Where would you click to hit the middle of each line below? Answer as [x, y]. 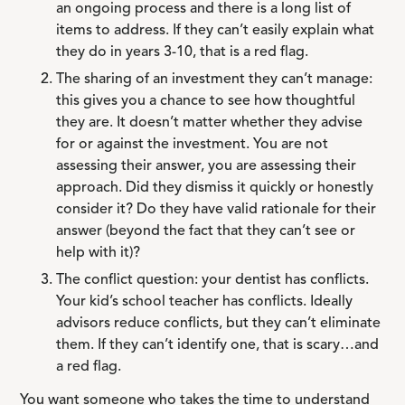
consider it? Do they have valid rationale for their [217, 210]
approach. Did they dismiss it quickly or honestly [215, 188]
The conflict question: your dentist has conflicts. [213, 280]
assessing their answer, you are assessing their [207, 166]
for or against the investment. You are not [193, 145]
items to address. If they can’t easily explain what [216, 31]
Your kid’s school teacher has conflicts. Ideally [205, 302]
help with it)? [99, 253]
